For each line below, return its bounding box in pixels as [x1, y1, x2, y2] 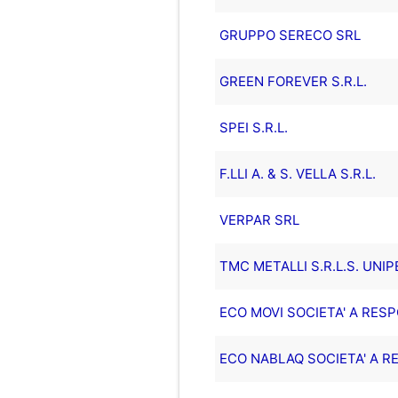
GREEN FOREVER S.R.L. [219, 72, 367, 90]
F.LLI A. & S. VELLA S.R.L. [219, 164, 376, 182]
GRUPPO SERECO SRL [219, 26, 361, 44]
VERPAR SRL [219, 211, 299, 228]
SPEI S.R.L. [219, 118, 288, 136]
